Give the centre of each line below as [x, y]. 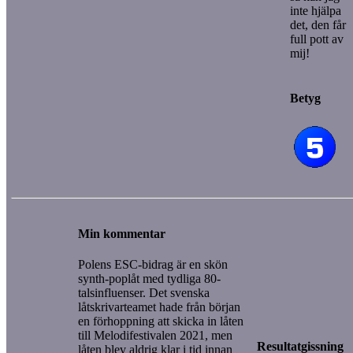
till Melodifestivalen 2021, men [155, 335]
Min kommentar [122, 233]
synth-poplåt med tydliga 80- [149, 278]
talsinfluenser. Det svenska [144, 292]
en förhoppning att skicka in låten [161, 321]
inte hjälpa [316, 10]
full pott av [317, 39]
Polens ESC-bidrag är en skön [153, 264]
